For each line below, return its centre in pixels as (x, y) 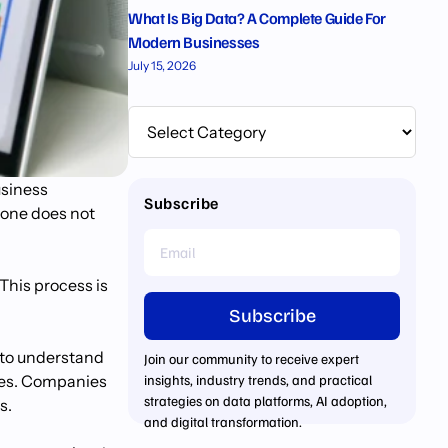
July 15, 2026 (162, 65)
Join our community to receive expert (252, 358)
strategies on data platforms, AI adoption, (266, 400)
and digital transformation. (223, 421)
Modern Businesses (194, 42)
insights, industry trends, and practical (258, 379)
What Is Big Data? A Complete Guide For (257, 18)
